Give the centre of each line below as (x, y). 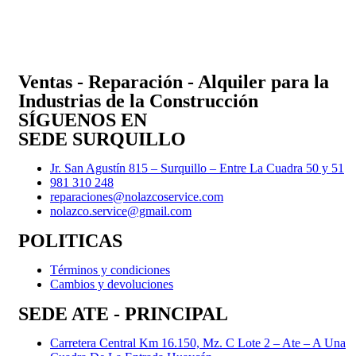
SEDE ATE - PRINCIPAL (123, 313)
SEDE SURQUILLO (102, 139)
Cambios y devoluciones (112, 284)
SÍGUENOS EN (83, 120)
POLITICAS (70, 240)
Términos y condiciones (110, 269)
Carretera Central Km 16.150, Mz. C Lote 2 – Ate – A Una (198, 342)
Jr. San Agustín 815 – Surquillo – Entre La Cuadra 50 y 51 (197, 168)
